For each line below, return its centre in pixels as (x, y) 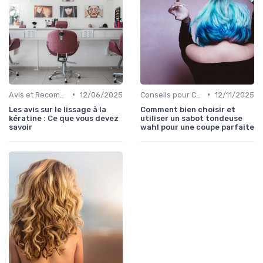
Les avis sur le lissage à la (58, 109)
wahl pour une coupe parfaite (197, 127)
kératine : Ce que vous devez (64, 118)
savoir (21, 127)
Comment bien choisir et (188, 109)
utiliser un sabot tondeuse (191, 118)
